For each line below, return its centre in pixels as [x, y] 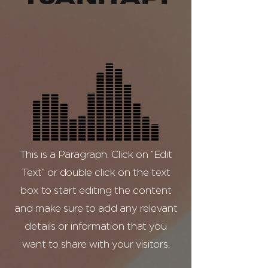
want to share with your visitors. [96, 245]
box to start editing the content [96, 191]
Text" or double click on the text [96, 173]
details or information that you [96, 227]
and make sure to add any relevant [96, 209]
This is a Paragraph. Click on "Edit [96, 155]
